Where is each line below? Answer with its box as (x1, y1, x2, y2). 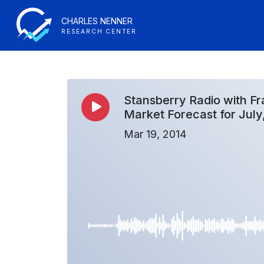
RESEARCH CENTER (61, 28, 137, 35)
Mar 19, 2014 (124, 128, 186, 140)
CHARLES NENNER (61, 16, 133, 26)
